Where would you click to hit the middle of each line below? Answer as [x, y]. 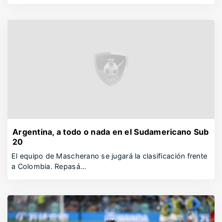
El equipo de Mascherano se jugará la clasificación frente [110, 156]
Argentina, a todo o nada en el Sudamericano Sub [111, 132]
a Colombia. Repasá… [49, 166]
